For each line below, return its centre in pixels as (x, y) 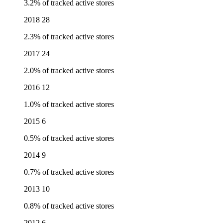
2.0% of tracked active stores (69, 71)
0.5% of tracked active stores (69, 138)
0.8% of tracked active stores (69, 206)
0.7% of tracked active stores (69, 172)
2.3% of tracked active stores (69, 37)
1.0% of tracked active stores (69, 105)
